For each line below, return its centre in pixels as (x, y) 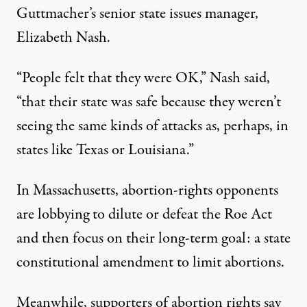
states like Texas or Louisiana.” (105, 150)
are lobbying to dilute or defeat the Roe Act (144, 215)
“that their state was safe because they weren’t (149, 102)
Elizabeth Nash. (63, 38)
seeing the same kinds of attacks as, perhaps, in (152, 126)
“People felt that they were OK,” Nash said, (143, 78)
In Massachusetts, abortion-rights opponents (147, 191)
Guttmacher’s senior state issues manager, (137, 14)
